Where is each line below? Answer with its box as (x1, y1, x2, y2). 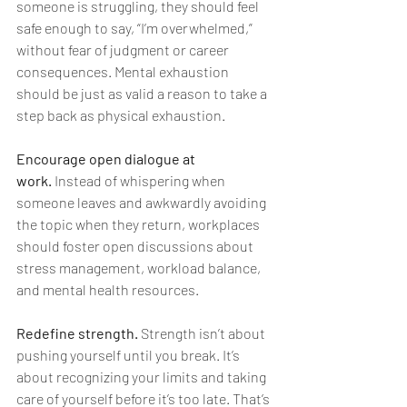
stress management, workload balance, (16, 259, 263, 277)
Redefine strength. (16, 324, 138, 342)
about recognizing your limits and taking (16, 368, 269, 386)
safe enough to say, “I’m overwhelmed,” (16, 19, 255, 37)
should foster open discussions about (16, 237, 256, 255)
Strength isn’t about (138, 324, 268, 342)
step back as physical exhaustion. (16, 106, 225, 124)
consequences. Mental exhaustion (16, 63, 232, 81)
